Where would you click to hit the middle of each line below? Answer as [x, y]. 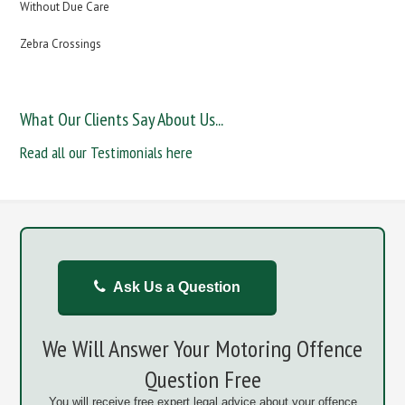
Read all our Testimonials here [107, 152]
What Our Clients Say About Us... [122, 119]
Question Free [202, 379]
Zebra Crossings [61, 44]
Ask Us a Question [177, 287]
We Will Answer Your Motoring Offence [202, 348]
